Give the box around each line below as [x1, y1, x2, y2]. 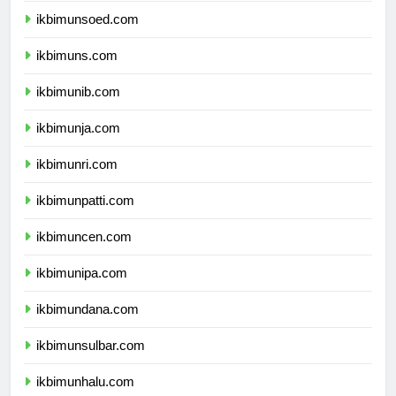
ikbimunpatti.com [36, 209, 134, 225]
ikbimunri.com [36, 172, 118, 188]
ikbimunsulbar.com [36, 354, 145, 369]
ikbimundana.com [36, 317, 139, 333]
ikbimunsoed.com [36, 27, 139, 43]
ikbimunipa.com [36, 281, 127, 297]
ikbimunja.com [36, 136, 120, 152]
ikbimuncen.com [36, 245, 132, 261]
